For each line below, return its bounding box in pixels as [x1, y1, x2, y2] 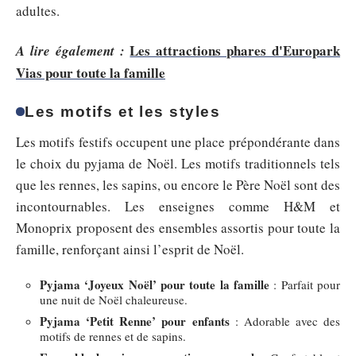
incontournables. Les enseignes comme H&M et [16, 196, 340, 215]
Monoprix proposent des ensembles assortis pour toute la [16, 218, 340, 237]
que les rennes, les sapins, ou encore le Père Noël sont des [16, 175, 340, 194]
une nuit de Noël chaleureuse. [40, 292, 188, 308]
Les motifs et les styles [25, 103, 221, 120]
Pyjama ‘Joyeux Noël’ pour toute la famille [40, 276, 269, 293]
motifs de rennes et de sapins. [40, 328, 186, 344]
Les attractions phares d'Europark [130, 40, 341, 60]
